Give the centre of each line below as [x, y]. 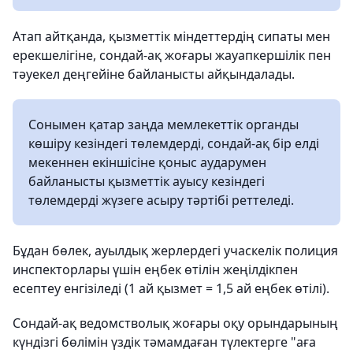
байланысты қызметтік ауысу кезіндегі [147, 181]
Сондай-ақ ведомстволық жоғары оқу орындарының [175, 323]
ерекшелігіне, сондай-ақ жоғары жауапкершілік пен [172, 55]
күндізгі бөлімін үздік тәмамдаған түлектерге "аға [164, 342]
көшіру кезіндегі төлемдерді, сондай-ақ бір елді [174, 143]
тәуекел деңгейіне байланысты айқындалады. [154, 74]
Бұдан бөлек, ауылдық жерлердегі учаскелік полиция [175, 251]
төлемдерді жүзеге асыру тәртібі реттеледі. [161, 200]
